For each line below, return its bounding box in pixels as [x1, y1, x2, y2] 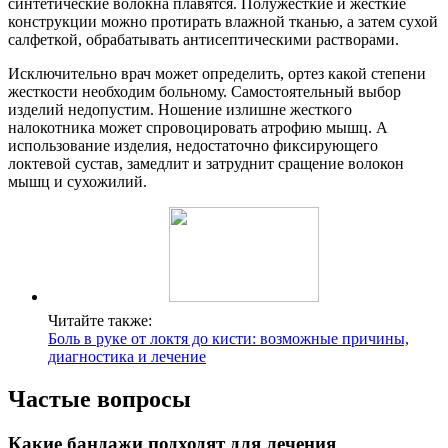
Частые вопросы [8, 386, 191, 413]
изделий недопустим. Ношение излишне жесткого [8, 101, 352, 119]
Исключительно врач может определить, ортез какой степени [8, 65, 426, 83]
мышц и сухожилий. [8, 173, 147, 191]
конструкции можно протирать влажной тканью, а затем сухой [8, 13, 438, 31]
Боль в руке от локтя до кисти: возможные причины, [48, 330, 409, 348]
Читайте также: [48, 312, 152, 330]
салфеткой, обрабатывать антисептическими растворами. [8, 31, 399, 49]
